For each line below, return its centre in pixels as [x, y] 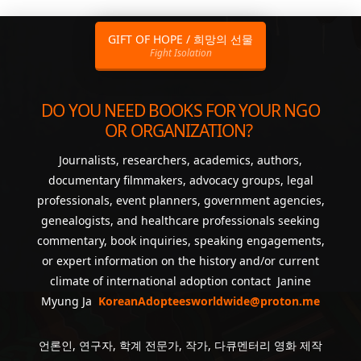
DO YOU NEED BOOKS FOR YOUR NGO [180, 111]
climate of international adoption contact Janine [180, 280]
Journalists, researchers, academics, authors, [180, 160]
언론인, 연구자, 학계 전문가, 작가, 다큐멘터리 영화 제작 [180, 345]
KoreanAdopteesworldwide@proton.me [207, 301]
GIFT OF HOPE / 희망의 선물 [180, 39]
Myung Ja [68, 301]
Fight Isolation [180, 52]
